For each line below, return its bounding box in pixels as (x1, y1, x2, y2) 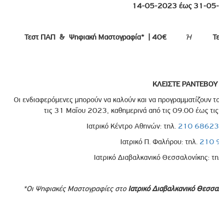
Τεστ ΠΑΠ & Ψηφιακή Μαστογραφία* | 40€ (24, 32, 167, 42)
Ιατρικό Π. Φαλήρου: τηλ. (120, 137, 199, 146)
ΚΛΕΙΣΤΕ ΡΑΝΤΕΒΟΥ (153, 79, 218, 88)
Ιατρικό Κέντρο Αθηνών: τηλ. (87, 121, 178, 131)
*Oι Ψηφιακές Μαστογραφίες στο (23, 184, 129, 193)
